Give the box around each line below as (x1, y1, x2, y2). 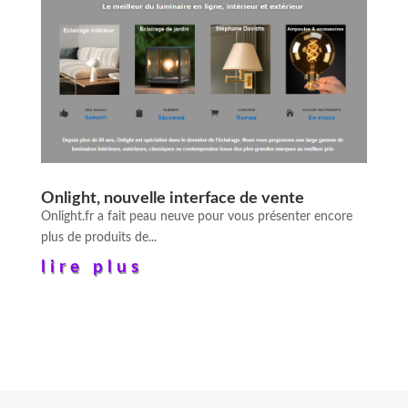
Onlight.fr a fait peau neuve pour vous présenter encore (40, 210, 352, 224)
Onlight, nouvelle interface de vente (40, 190, 304, 208)
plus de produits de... (40, 231, 157, 245)
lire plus (40, 259, 143, 277)
